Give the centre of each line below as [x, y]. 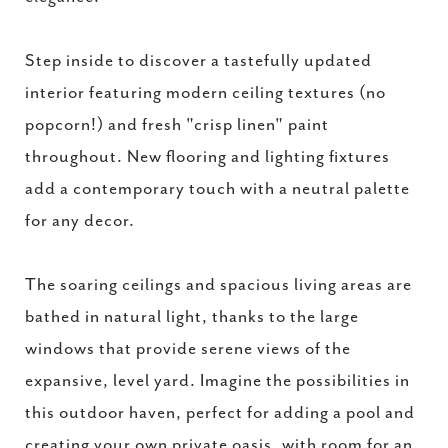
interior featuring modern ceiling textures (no [205, 93]
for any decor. [80, 221]
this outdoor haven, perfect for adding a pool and [220, 413]
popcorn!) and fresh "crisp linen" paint [177, 125]
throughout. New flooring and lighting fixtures [207, 157]
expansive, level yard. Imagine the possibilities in [217, 381]
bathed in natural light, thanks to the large [192, 317]
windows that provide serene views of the [188, 349]
